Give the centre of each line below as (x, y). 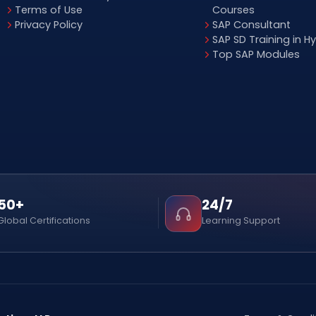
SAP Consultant (251, 24)
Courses (233, 10)
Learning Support (241, 220)
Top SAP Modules (256, 54)
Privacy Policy (49, 24)
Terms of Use (49, 10)
